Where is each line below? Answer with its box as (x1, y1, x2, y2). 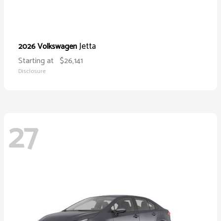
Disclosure (18, 66, 46, 76)
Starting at (18, 54, 54, 68)
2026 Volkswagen (18, 39, 79, 53)
